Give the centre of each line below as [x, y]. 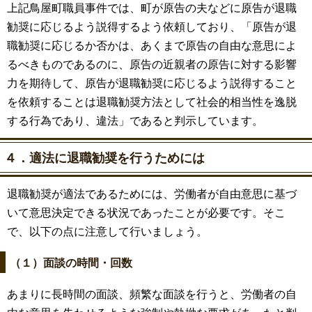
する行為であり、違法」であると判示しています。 [135, 120]
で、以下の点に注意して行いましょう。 [107, 231]
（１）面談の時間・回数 [71, 262]
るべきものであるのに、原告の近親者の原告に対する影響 [152, 63]
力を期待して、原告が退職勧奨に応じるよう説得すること [152, 82]
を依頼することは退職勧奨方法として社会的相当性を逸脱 [152, 101]
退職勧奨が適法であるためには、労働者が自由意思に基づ [152, 193]
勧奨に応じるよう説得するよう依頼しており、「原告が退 [152, 26]
